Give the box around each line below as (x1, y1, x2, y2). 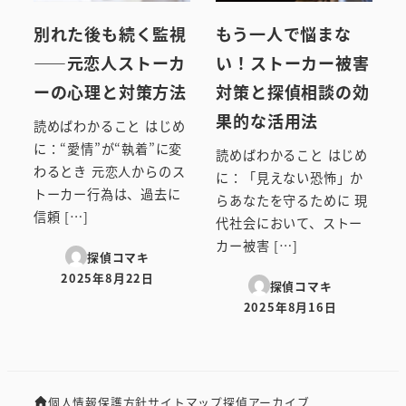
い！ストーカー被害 (216, 51, 370, 75)
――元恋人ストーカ (33, 51, 187, 75)
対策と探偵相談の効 (216, 80, 370, 104)
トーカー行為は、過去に (33, 185, 181, 204)
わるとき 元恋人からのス (33, 162, 186, 181)
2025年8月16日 (243, 298, 337, 316)
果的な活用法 (216, 109, 319, 133)
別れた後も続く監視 (33, 22, 187, 46)
